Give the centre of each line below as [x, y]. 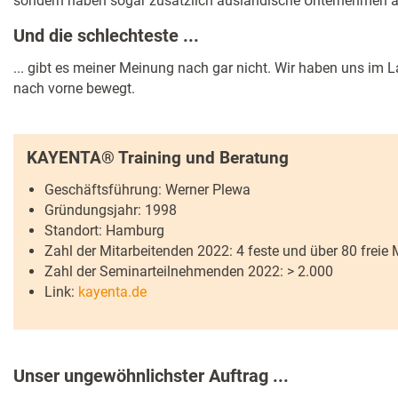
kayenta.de [112, 292]
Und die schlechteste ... [106, 35]
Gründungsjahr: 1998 [111, 211]
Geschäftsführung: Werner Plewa [147, 190]
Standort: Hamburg [104, 231]
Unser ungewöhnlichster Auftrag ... [151, 376]
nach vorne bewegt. [74, 88]
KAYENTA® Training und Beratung [158, 157]
